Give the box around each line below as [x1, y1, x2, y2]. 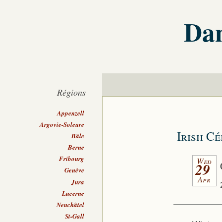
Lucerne [62, 188, 85, 198]
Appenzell [57, 108, 85, 117]
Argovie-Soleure [40, 119, 85, 129]
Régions [57, 86, 86, 99]
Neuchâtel [56, 200, 85, 209]
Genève [64, 166, 85, 175]
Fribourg [59, 154, 85, 164]
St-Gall [65, 211, 85, 221]
